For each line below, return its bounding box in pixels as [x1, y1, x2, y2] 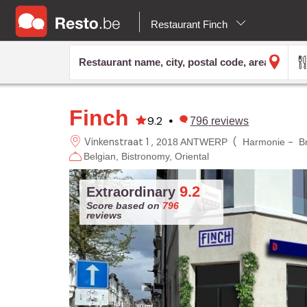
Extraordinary [86, 184, 180, 199]
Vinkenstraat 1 [84, 135, 149, 148]
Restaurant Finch [151, 19, 230, 30]
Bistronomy [121, 150, 169, 162]
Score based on [86, 199, 162, 211]
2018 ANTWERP [156, 136, 228, 147]
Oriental [174, 150, 209, 162]
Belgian [83, 150, 116, 162]
